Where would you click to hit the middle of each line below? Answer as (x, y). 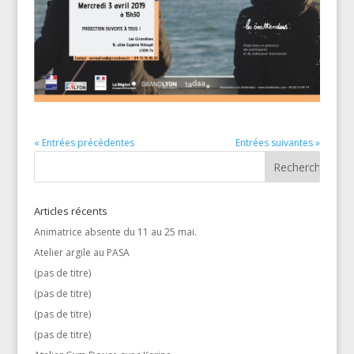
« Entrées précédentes (84, 143)
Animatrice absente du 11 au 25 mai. (115, 232)
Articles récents (70, 211)
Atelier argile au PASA (81, 253)
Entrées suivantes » (278, 143)
